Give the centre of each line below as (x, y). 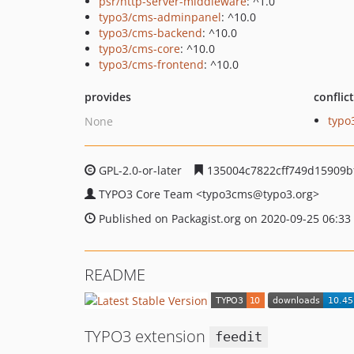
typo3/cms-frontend (151, 64)
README (115, 275)
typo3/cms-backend (151, 33)
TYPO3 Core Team (147, 194)
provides (108, 97)
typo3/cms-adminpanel (160, 17)
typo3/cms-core (139, 49)
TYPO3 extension (147, 336)
